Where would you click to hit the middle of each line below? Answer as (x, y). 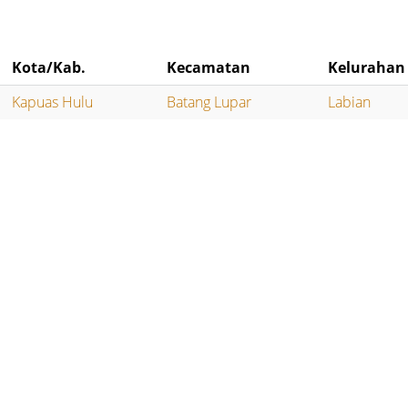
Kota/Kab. (49, 68)
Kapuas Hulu (53, 102)
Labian (350, 102)
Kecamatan (209, 68)
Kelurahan (367, 68)
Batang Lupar (209, 102)
